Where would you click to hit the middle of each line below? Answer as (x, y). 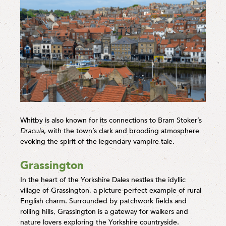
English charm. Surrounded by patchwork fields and (103, 201)
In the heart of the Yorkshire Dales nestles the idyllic (103, 180)
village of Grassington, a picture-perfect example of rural (111, 190)
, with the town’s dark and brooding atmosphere (122, 131)
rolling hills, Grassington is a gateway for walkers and (104, 211)
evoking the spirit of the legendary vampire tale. (97, 141)
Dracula (32, 131)
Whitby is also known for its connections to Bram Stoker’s (111, 120)
